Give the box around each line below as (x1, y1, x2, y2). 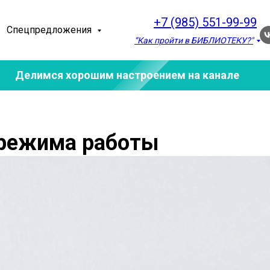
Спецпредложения (7, 24, 94, 36)
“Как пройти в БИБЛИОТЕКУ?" (134, 36, 253, 45)
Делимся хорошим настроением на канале (15, 69, 240, 82)
